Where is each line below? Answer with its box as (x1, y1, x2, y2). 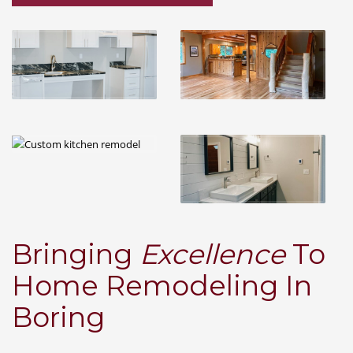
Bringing (12, 237, 139, 272)
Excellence (139, 237, 285, 272)
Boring (12, 300, 105, 335)
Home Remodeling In (12, 269, 312, 303)
